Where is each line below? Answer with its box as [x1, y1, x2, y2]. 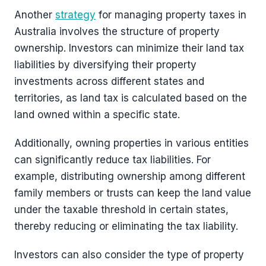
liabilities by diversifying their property [14, 59, 197, 71]
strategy [55, 9, 96, 21]
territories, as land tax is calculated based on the [14, 92, 247, 104]
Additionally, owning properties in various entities [14, 137, 249, 149]
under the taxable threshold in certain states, [14, 204, 229, 216]
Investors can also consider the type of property [14, 249, 244, 261]
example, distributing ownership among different [14, 170, 245, 182]
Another [14, 9, 55, 21]
